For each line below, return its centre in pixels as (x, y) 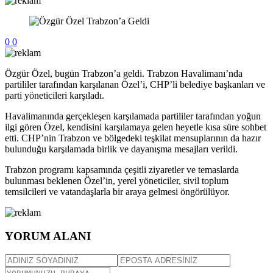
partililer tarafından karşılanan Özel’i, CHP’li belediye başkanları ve (135, 84)
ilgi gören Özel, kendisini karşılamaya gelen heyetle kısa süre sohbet (136, 127)
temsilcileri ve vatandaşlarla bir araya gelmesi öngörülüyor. (117, 191)
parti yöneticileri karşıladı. (55, 95)
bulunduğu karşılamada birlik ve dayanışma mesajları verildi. (121, 149)
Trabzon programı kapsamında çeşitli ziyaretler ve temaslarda (122, 169)
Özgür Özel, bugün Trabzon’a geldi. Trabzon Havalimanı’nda (124, 73)
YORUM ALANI (48, 236)
